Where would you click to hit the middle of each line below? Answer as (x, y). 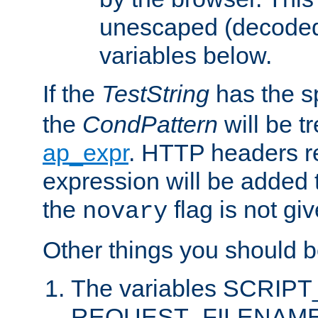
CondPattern (150, 124)
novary (125, 211)
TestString (155, 93)
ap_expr (86, 152)
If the (72, 93)
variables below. (186, 55)
